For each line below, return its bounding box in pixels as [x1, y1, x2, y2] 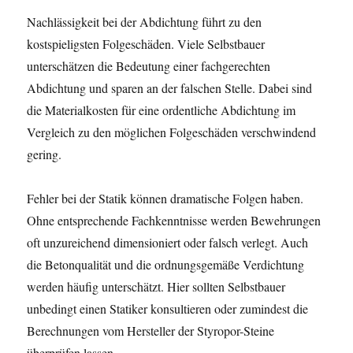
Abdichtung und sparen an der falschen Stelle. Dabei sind [27, 80, 313, 96]
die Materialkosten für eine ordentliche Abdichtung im [27, 102, 296, 118]
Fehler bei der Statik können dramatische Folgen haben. [27, 190, 304, 206]
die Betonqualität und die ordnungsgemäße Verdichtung [27, 256, 305, 273]
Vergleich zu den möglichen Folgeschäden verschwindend [27, 124, 317, 140]
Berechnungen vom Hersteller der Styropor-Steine [27, 322, 275, 339]
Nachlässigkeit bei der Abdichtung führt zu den [27, 13, 262, 30]
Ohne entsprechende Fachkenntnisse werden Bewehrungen [27, 212, 321, 229]
